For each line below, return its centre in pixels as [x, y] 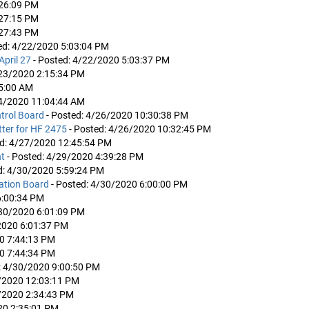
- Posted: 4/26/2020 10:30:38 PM [117, 115]
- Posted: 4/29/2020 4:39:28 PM [75, 156]
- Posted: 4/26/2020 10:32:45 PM [140, 129]
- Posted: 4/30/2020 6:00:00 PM [119, 184]
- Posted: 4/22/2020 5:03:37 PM [101, 60]
